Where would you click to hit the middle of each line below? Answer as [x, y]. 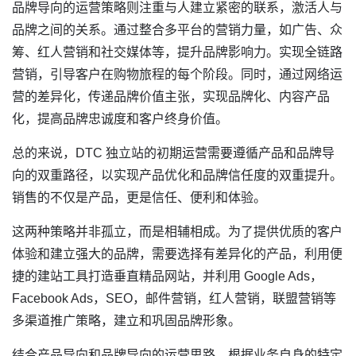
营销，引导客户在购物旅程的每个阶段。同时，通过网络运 [177, 74]
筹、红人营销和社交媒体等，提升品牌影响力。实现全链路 [177, 52]
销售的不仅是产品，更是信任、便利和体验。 [139, 197]
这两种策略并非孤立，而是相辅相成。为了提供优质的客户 [177, 232]
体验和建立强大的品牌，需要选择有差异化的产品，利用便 [177, 254]
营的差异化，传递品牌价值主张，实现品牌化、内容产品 [171, 97]
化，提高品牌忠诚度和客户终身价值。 [120, 119]
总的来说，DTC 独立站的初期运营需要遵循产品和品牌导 [173, 153]
